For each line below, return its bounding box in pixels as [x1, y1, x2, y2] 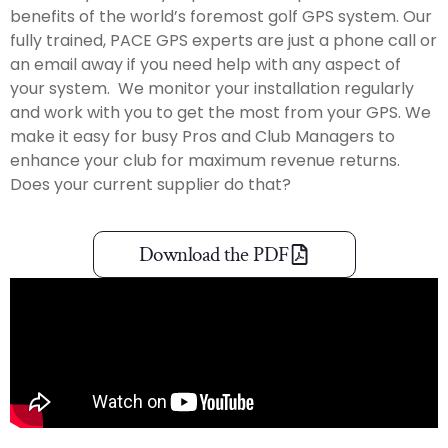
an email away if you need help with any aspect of [10, 53, 401, 76]
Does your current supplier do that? [10, 173, 291, 196]
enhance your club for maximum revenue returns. [10, 149, 400, 172]
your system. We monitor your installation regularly [10, 77, 414, 100]
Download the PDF [138, 241, 289, 269]
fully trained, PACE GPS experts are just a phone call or [10, 29, 437, 52]
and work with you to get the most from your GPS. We [10, 101, 431, 124]
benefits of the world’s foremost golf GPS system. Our [10, 5, 432, 28]
